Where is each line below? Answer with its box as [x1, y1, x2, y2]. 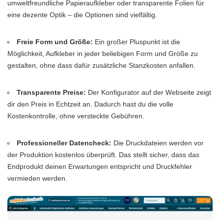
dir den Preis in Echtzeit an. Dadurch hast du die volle [7, 100, 173, 109]
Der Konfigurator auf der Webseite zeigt [86, 88, 212, 97]
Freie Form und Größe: [17, 38, 93, 46]
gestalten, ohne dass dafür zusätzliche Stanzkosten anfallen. [7, 61, 195, 70]
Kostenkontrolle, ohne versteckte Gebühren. [7, 112, 144, 120]
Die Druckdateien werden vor [111, 139, 204, 147]
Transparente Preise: [17, 88, 86, 97]
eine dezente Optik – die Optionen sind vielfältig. [7, 11, 157, 19]
